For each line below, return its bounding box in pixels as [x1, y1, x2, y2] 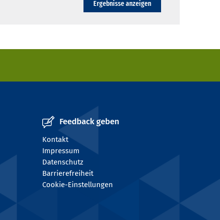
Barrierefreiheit [42, 169, 93, 178]
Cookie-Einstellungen [42, 180, 113, 190]
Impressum [42, 146, 80, 156]
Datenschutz [42, 158, 83, 167]
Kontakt [42, 135, 68, 144]
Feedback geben [59, 116, 119, 127]
